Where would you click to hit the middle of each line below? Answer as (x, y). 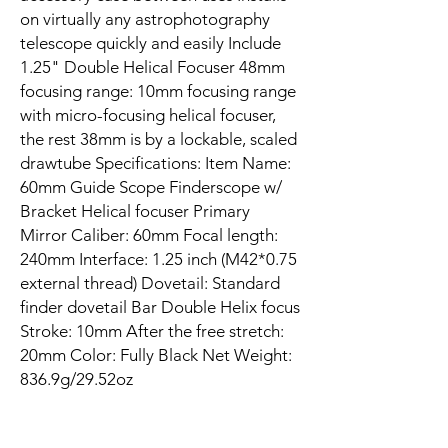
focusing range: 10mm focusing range (158, 90)
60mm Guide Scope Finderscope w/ (151, 186)
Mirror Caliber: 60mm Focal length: (149, 234)
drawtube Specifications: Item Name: (155, 162)
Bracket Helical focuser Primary (135, 210)
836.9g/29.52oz (76, 378)
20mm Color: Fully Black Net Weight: (156, 354)
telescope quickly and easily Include (150, 42)
